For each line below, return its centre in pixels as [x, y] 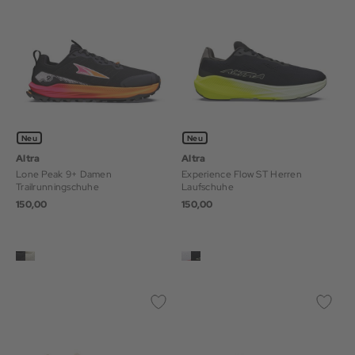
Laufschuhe [208, 187]
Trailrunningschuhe [58, 187]
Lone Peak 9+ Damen [64, 174]
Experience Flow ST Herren [242, 174]
